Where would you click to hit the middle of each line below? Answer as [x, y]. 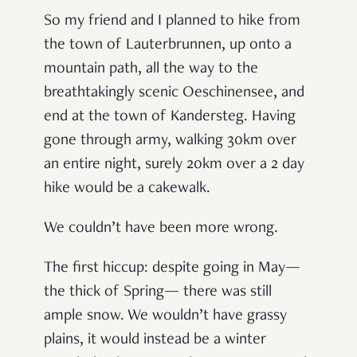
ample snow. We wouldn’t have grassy [165, 316]
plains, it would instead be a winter [155, 340]
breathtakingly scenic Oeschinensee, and [174, 93]
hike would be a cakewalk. [127, 188]
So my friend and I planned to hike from [172, 21]
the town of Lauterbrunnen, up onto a [168, 45]
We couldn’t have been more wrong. [161, 228]
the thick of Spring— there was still [158, 292]
